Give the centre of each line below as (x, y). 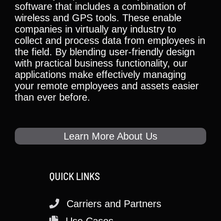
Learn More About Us (110, 136)
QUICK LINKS (75, 176)
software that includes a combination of (100, 6)
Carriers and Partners (114, 204)
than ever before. (53, 97)
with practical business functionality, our (101, 63)
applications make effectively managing (100, 74)
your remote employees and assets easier (107, 86)
